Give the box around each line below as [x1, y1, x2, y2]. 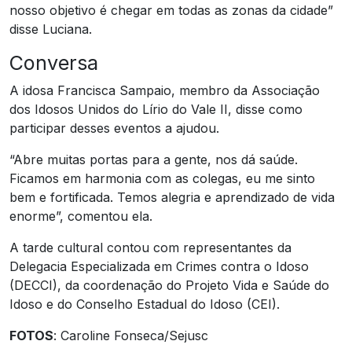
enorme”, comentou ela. [9, 207, 152, 224]
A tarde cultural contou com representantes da [9, 239, 291, 255]
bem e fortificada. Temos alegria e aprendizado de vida [9, 189, 335, 205]
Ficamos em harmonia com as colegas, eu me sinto [9, 170, 315, 186]
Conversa [9, 50, 98, 75]
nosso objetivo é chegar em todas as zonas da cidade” [9, 2, 333, 18]
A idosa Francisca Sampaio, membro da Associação [9, 82, 320, 98]
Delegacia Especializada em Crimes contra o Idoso [9, 258, 309, 274]
